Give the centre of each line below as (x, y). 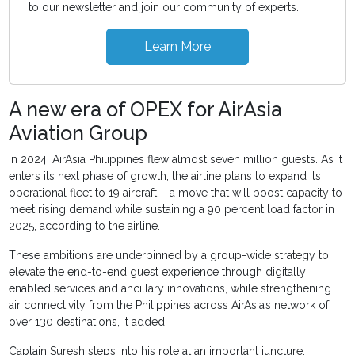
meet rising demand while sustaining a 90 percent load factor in (172, 209)
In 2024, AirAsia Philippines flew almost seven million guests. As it (176, 159)
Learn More (177, 46)
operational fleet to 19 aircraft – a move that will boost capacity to (176, 192)
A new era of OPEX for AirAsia (146, 109)
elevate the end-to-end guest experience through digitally (158, 271)
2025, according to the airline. (85, 225)
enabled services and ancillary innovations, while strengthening (170, 288)
